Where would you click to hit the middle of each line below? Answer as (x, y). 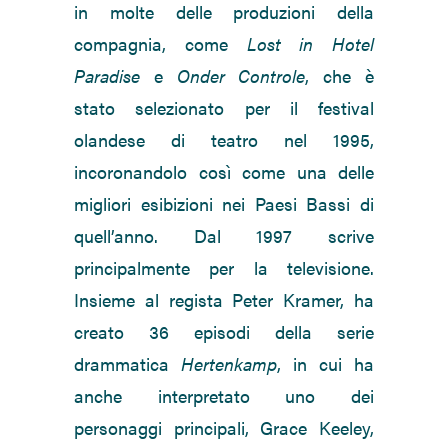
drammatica (127, 364)
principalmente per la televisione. (224, 268)
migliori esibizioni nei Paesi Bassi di (224, 204)
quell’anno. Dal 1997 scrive (224, 236)
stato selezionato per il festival (224, 108)
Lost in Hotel (310, 44)
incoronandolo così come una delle (224, 172)
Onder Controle (241, 76)
